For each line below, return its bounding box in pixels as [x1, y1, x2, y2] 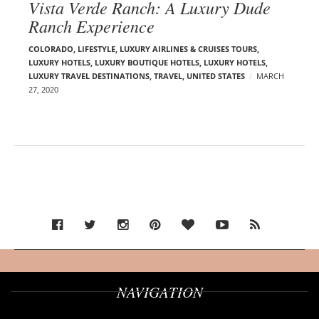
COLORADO [28, 43, 73, 54]
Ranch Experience [28, 14, 155, 37]
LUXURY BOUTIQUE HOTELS [95, 56, 199, 68]
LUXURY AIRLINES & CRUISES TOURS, [120, 43, 259, 54]
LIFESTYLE [78, 43, 115, 54]
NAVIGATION [116, 281, 203, 302]
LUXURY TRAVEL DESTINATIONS [28, 70, 150, 81]
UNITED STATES [187, 70, 245, 81]
